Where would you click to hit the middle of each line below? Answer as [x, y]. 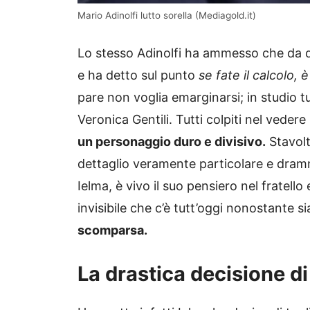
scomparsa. [112, 230]
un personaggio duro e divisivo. [172, 142]
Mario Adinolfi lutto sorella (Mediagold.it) [167, 16]
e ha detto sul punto [138, 75]
